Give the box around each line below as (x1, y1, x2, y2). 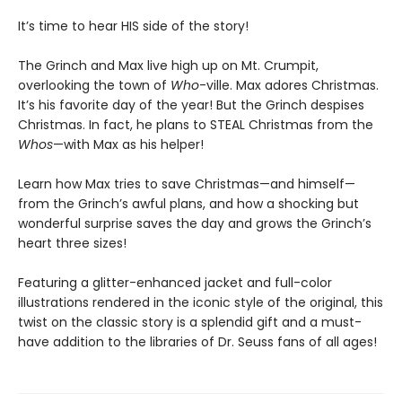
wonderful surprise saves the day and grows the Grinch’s (18, 214, 371, 232)
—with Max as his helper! (53, 135, 204, 153)
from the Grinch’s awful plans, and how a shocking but (18, 195, 359, 213)
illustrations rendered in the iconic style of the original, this (18, 293, 383, 311)
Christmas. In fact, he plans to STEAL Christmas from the (18, 116, 373, 134)
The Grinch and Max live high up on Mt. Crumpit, (18, 57, 319, 74)
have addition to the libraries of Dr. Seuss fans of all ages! (18, 333, 377, 351)
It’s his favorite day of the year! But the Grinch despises (18, 96, 364, 114)
